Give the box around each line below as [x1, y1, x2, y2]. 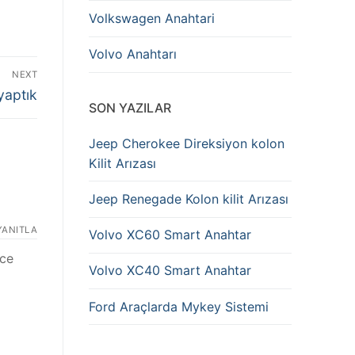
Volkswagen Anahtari [89, 10, 215, 26]
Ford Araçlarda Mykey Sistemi [89, 298, 269, 315]
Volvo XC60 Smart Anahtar [89, 227, 251, 243]
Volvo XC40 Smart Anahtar [89, 262, 251, 279]
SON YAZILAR [89, 99, 171, 116]
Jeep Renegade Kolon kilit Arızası [89, 190, 288, 207]
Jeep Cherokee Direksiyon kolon [89, 135, 284, 151]
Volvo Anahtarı [89, 46, 177, 63]
